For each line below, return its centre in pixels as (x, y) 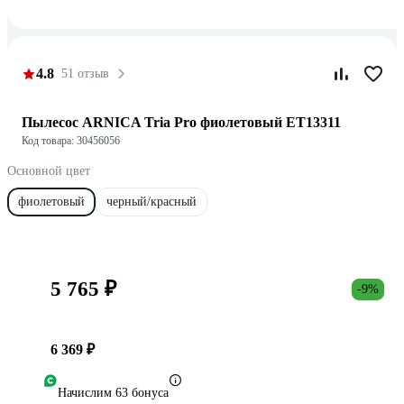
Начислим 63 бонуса (113, 393)
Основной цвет (49, 171)
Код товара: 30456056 (71, 141)
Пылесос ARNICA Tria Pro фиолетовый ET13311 (181, 122)
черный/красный (151, 202)
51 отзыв (85, 73)
